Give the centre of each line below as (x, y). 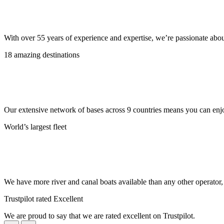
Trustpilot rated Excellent (43, 199)
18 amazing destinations (42, 55)
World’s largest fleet (35, 127)
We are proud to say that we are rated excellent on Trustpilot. (99, 216)
